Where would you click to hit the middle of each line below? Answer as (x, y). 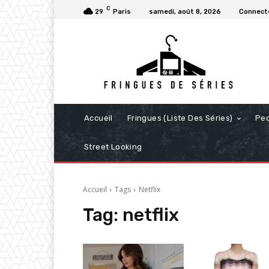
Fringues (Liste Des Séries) (180, 118)
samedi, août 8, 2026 (185, 12)
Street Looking (113, 147)
